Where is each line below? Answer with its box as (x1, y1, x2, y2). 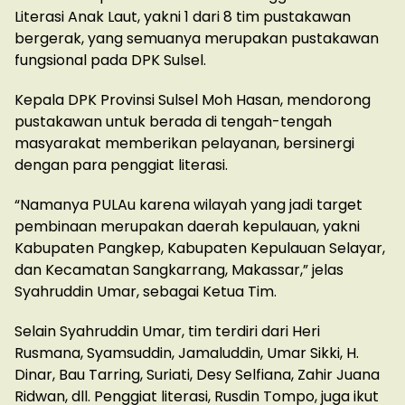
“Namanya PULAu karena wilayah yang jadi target (14, 194, 363, 216)
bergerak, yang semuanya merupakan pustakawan (14, 28, 379, 50)
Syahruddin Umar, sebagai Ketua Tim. (14, 281, 277, 303)
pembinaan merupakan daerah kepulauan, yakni (14, 216, 360, 238)
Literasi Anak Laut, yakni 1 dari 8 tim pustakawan (14, 6, 351, 28)
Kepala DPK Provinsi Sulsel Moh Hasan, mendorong (14, 89, 371, 111)
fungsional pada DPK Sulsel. (14, 50, 206, 71)
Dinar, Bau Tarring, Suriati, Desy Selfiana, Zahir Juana (14, 364, 380, 386)
